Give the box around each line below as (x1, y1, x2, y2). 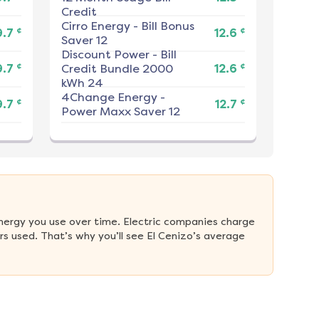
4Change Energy (61, 90, 157, 105)
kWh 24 (61, 76, 103, 90)
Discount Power (61, 48, 150, 62)
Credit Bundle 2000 (61, 62, 173, 76)
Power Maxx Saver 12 (61, 105, 180, 119)
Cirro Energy (61, 19, 130, 33)
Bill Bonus (140, 19, 194, 33)
